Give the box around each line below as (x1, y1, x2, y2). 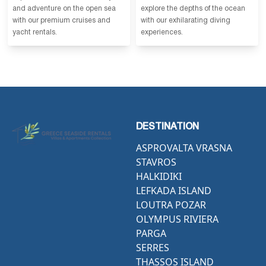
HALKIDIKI (136, 170, 182, 183)
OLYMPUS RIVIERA (136, 213, 218, 226)
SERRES (136, 241, 169, 255)
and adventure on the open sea (12, 5, 116, 12)
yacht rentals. (12, 28, 57, 36)
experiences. (141, 28, 183, 36)
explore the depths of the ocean (141, 5, 245, 12)
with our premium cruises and (12, 17, 110, 24)
